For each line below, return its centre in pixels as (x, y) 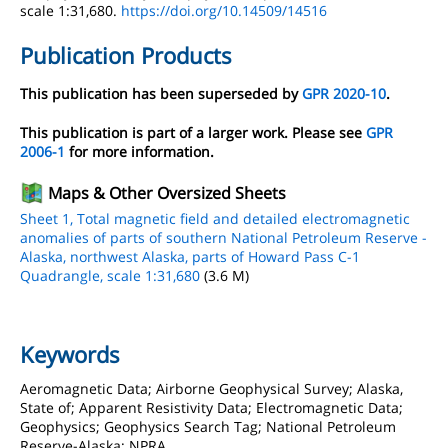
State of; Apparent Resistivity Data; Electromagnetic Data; (211, 407)
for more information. (139, 151)
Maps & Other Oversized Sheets (167, 193)
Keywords (70, 354)
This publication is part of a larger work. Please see (193, 132)
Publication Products (126, 55)
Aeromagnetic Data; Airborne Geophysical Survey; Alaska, (211, 388)
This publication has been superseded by (161, 93)
